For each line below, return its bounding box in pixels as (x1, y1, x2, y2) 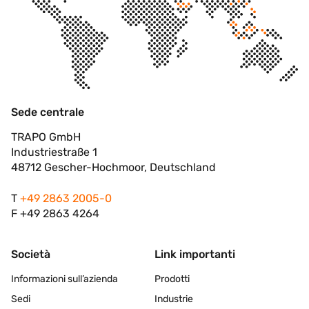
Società (11, 247, 50, 261)
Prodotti (154, 272, 190, 285)
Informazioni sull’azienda (11, 272, 118, 285)
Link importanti (154, 247, 235, 261)
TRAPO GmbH (11, 130, 81, 144)
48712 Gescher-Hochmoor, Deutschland (11, 161, 216, 175)
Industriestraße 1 (11, 146, 97, 159)
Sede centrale (11, 106, 84, 119)
